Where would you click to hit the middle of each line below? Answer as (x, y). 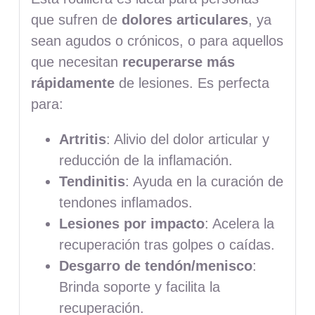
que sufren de (76, 19)
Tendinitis (92, 181)
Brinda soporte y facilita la (139, 287)
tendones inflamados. (126, 202)
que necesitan (76, 62)
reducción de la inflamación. (146, 160)
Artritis (82, 139)
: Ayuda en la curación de (204, 181)
